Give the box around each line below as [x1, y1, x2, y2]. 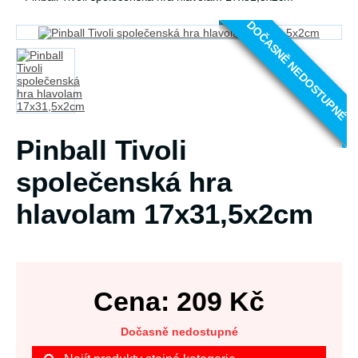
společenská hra [16, 166, 232, 198]
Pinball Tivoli [16, 134, 187, 166]
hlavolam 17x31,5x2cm [16, 198, 313, 230]
